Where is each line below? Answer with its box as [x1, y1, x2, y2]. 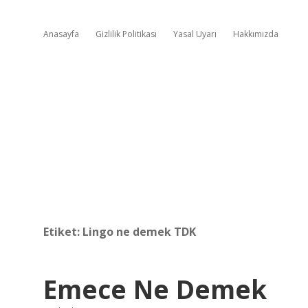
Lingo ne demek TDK [82, 224, 196, 239]
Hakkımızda [233, 28, 278, 40]
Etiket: [43, 224, 82, 239]
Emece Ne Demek [43, 272, 267, 307]
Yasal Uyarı [173, 28, 217, 40]
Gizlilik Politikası [96, 28, 157, 40]
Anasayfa [43, 28, 79, 40]
